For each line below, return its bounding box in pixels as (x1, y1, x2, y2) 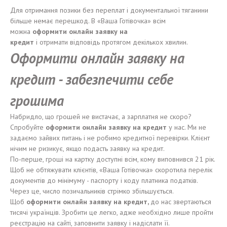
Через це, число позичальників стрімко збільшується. (10, 186, 173, 196)
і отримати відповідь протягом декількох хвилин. (36, 37, 188, 47)
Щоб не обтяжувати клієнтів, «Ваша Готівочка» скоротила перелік (10, 165, 212, 174)
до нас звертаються (150, 197, 211, 206)
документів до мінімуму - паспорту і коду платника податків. (10, 176, 198, 185)
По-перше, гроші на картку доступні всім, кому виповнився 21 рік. (10, 155, 215, 164)
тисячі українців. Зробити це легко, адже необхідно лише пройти (10, 208, 213, 217)
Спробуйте (10, 123, 46, 132)
